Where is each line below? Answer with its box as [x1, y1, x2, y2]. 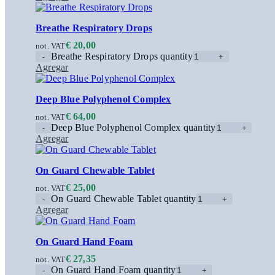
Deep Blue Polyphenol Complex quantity [51, 122, 216, 133]
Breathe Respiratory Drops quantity [51, 51, 193, 62]
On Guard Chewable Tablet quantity [51, 193, 196, 204]
